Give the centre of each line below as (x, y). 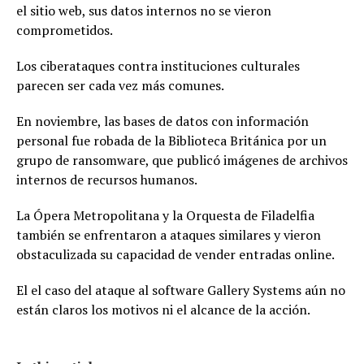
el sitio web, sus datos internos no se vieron (144, 11)
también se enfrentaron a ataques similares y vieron (169, 235)
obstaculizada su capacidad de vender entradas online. (175, 254)
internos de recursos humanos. (107, 180)
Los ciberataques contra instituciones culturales (158, 66)
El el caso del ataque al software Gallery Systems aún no (181, 290)
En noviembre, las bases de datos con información (162, 121)
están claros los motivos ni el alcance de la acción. (163, 310)
